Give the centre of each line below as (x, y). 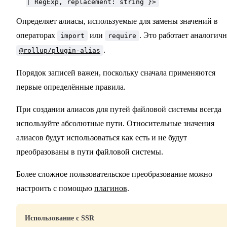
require (122, 36)
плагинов (111, 188)
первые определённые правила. (71, 87)
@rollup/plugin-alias (60, 51)
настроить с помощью (55, 188)
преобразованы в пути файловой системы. (90, 152)
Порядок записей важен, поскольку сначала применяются (116, 73)
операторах (37, 35)
